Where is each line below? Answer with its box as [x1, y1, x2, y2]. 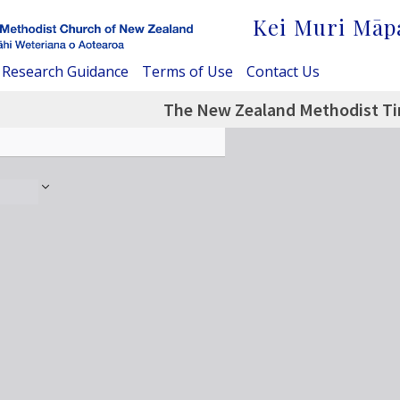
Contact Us [246, 61, 320, 81]
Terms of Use [142, 61, 233, 81]
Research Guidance [2, 61, 129, 81]
